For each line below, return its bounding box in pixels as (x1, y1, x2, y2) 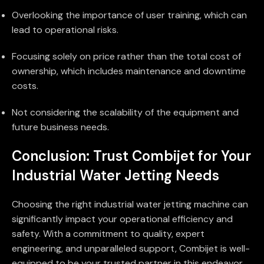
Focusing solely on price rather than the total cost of (12, 50, 241, 63)
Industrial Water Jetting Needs (12, 166, 219, 185)
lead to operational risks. (12, 24, 118, 37)
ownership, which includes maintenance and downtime (12, 65, 246, 78)
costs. (12, 80, 38, 93)
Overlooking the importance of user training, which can (12, 9, 247, 22)
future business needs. (12, 121, 109, 134)
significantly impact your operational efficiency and (12, 213, 233, 226)
